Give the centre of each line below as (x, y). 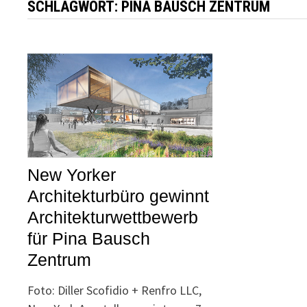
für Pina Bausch (89, 239)
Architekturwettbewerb (113, 218)
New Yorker (72, 175)
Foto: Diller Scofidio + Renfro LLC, (115, 291)
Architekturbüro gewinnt (119, 196)
